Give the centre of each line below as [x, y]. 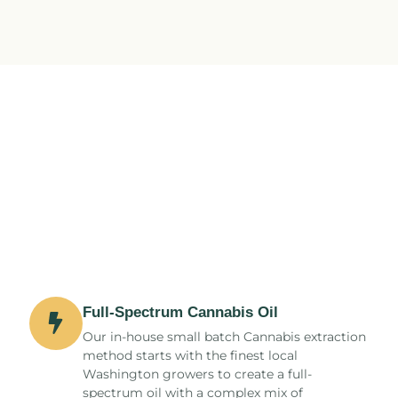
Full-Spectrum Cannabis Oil [180, 312]
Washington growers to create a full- [197, 374]
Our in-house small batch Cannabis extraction [224, 336]
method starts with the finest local [190, 355]
